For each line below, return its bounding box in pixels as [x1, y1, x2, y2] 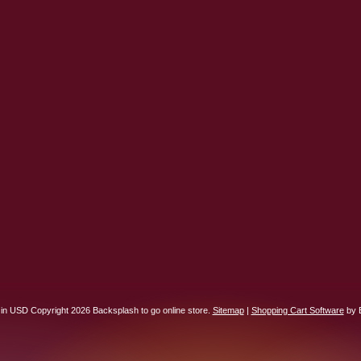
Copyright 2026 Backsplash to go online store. [27, 305, 213, 315]
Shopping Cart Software [251, 305, 344, 315]
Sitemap [212, 305, 244, 315]
